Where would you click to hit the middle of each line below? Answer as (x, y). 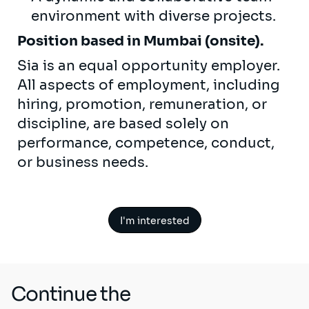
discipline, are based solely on (123, 123)
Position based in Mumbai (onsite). (140, 41)
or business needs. (84, 162)
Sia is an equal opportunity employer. (149, 66)
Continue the (71, 294)
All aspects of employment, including (149, 85)
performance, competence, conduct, (146, 143)
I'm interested (154, 220)
